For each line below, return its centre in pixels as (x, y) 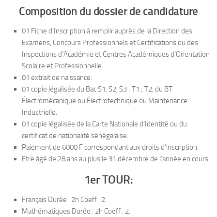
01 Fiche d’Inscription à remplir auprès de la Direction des (107, 31)
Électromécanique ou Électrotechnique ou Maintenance (105, 101)
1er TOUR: (108, 179)
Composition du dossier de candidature (108, 11)
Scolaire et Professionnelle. (62, 66)
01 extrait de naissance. (57, 77)
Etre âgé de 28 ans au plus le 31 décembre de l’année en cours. (116, 159)
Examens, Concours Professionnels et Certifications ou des (110, 42)
